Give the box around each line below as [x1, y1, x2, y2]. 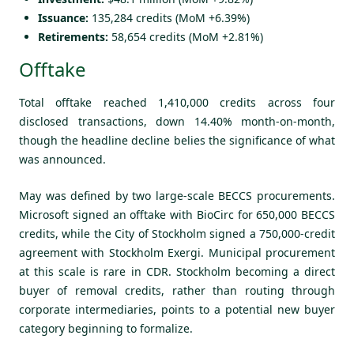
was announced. [19, 151, 106, 167]
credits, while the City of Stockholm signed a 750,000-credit [19, 226, 335, 242]
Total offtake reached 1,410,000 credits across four [19, 94, 335, 110]
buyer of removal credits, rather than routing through [19, 283, 335, 299]
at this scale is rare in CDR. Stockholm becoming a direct [19, 264, 335, 280]
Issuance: [38, 9, 88, 25]
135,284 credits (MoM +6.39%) [88, 9, 250, 25]
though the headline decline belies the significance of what [19, 132, 335, 148]
